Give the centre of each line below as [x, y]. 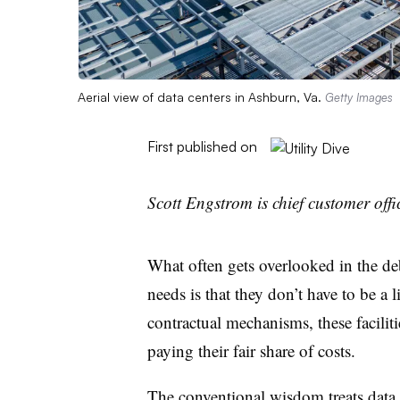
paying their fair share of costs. [251, 350]
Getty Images [359, 97]
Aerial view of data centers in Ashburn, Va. [201, 96]
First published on [202, 146]
